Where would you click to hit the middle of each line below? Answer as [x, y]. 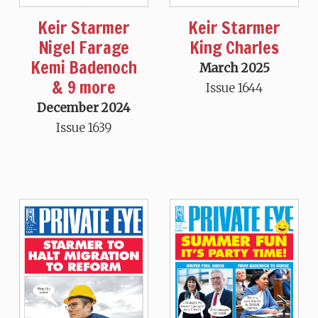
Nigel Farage [84, 48]
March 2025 [234, 68]
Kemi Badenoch [84, 68]
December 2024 [84, 108]
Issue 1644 [235, 88]
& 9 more [84, 88]
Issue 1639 [83, 128]
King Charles [234, 48]
